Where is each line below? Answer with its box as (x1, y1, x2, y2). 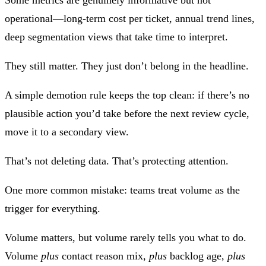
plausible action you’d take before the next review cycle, (5, 107, 249, 119)
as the (212, 183, 240, 196)
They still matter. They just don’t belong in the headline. (5, 59, 249, 72)
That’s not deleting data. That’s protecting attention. (5, 154, 229, 167)
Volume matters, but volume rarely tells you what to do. (5, 231, 246, 243)
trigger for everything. (5, 202, 100, 214)
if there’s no (198, 88, 249, 101)
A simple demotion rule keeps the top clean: (5, 88, 198, 101)
